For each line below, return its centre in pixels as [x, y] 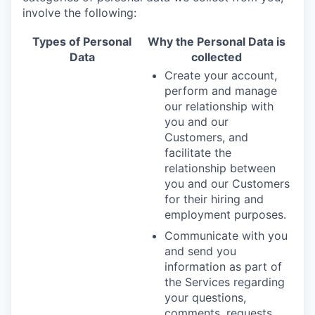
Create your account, [221, 75]
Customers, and [206, 137]
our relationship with [219, 106]
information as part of [223, 266]
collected [216, 57]
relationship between [220, 168]
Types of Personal [82, 41]
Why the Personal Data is [216, 41]
